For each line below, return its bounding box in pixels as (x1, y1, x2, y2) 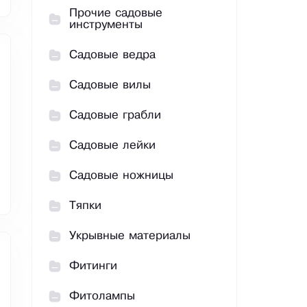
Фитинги (69, 261, 117, 272)
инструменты (69, 20, 143, 31)
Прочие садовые (69, 8, 162, 19)
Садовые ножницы (69, 171, 173, 182)
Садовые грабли (69, 110, 161, 121)
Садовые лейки (69, 140, 156, 151)
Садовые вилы (69, 80, 151, 91)
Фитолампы (69, 291, 135, 302)
